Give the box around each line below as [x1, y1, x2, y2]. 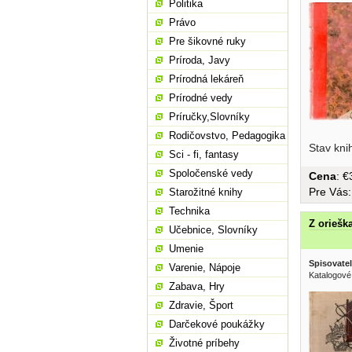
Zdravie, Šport [169, 299, 233, 311]
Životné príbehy [169, 337, 240, 349]
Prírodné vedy [169, 92, 233, 104]
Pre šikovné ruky [169, 35, 246, 47]
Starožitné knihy [169, 186, 243, 198]
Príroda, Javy [169, 54, 230, 66]
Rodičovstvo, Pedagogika [169, 130, 285, 141]
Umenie [169, 243, 203, 255]
